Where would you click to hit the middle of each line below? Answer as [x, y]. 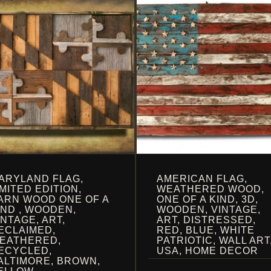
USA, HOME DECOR [207, 250]
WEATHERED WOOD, [211, 189]
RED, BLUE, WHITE [206, 230]
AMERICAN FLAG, [202, 178]
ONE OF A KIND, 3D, [207, 199]
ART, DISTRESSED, [206, 220]
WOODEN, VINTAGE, [209, 209]
